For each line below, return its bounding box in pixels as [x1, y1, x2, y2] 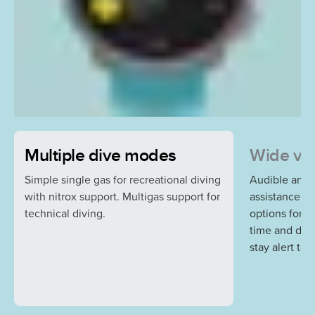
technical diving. [25, 207, 105, 219]
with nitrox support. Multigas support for [25, 191, 220, 202]
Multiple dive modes [25, 144, 176, 167]
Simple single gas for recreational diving [25, 174, 221, 186]
